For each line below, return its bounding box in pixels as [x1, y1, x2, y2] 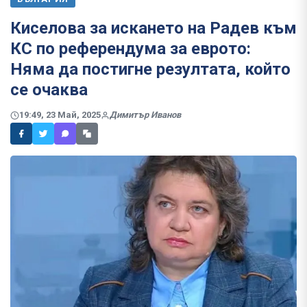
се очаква [10, 80, 88, 99]
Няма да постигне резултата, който [10, 60, 291, 79]
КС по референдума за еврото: [10, 39, 251, 58]
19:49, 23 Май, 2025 [19, 110, 101, 121]
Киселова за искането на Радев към [10, 19, 297, 38]
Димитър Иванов [110, 110, 181, 121]
